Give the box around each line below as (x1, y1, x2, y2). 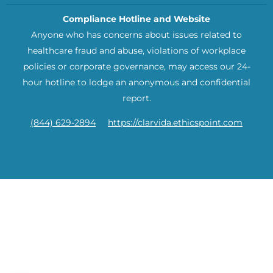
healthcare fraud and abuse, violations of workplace (27, 44, 246, 56)
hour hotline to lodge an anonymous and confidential (23, 76, 250, 88)
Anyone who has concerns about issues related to (31, 29, 242, 40)
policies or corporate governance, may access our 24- (23, 60, 250, 72)
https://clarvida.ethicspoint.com (108, 117, 243, 129)
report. (122, 92, 151, 104)
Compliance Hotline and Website (63, 13, 210, 24)
